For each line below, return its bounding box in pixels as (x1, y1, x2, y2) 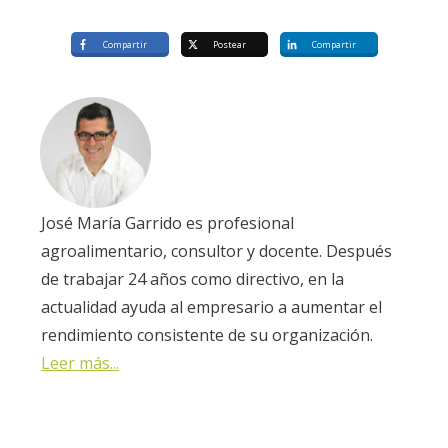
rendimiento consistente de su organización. (41, 323, 373, 346)
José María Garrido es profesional (41, 211, 294, 234)
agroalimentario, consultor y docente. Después (41, 239, 392, 262)
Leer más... (41, 351, 119, 374)
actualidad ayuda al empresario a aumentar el (41, 295, 382, 318)
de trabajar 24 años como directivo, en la (41, 267, 344, 290)
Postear (212, 37, 246, 51)
